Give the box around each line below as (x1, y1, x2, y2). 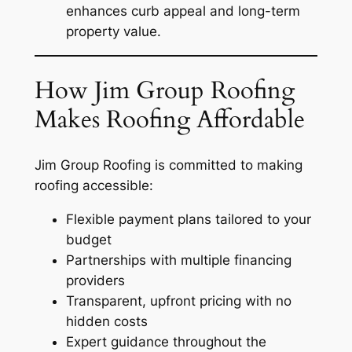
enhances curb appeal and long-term (65, 2, 300, 19)
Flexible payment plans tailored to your (65, 211, 311, 227)
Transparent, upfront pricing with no (65, 292, 291, 309)
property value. (65, 23, 161, 39)
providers (65, 272, 125, 288)
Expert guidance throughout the (65, 333, 266, 350)
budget (65, 231, 112, 247)
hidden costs (65, 313, 148, 329)
